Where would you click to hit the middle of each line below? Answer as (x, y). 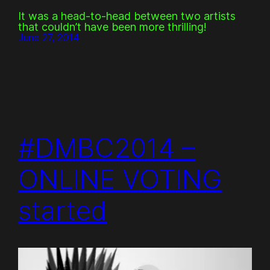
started (63, 210)
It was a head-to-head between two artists (127, 16)
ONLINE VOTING (120, 179)
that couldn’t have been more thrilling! (113, 27)
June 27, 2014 (49, 38)
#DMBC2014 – (107, 147)
